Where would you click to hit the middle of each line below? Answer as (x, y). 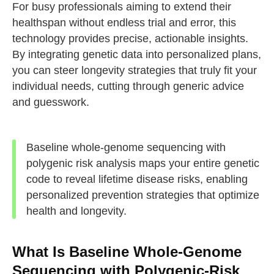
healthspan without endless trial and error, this (124, 23)
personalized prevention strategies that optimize (143, 195)
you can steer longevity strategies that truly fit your (134, 71)
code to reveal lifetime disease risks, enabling (137, 179)
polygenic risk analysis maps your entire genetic (143, 163)
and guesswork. (50, 102)
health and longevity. (77, 211)
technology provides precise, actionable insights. (130, 39)
